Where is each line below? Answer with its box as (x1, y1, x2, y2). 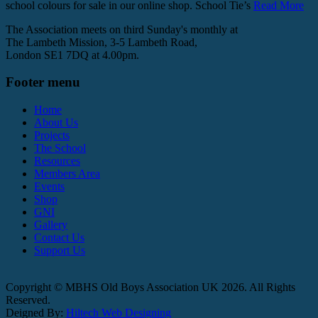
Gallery (34, 219, 67, 231)
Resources (34, 155, 80, 168)
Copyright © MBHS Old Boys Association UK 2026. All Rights (6, 281, 295, 294)
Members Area (34, 168, 100, 180)
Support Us (34, 244, 85, 257)
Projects (34, 129, 70, 142)
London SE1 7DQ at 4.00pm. (6, 48, 139, 61)
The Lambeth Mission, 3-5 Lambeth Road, (6, 35, 197, 48)
